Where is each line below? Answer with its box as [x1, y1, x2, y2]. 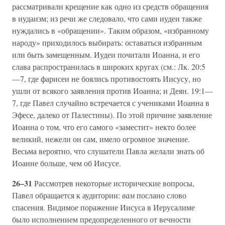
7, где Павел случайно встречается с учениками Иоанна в [12, 97, 209, 108]
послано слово [137, 190, 186, 201]
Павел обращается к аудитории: [12, 190, 122, 201]
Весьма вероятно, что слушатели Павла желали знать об [12, 146, 204, 157]
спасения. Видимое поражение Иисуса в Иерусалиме [12, 202, 195, 213]
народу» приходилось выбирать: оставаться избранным [12, 37, 202, 48]
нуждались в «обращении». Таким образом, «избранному [12, 25, 209, 36]
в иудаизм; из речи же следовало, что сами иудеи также [12, 13, 202, 24]
